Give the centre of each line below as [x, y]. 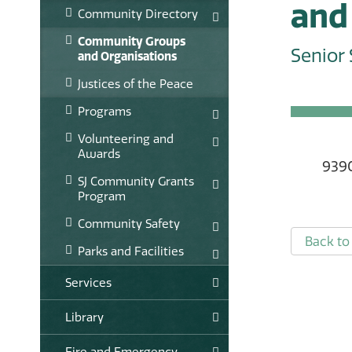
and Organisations [127, 56]
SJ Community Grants [136, 181]
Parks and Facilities [131, 251]
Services [88, 282]
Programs [104, 111]
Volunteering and [126, 138]
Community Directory [138, 13]
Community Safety [129, 223]
